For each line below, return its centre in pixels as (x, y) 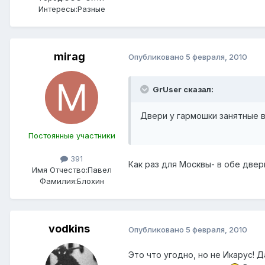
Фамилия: (58, 181)
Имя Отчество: (59, 170)
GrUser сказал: (183, 89)
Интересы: (58, 9)
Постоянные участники (72, 135)
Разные (91, 9)
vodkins (69, 229)
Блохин (90, 181)
